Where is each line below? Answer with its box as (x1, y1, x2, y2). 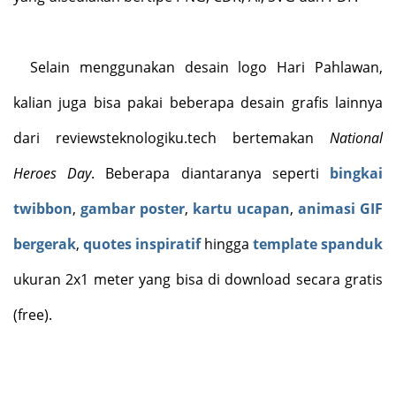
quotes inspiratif (83, 234, 201, 255)
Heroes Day (13, 164, 92, 184)
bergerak (13, 234, 76, 255)
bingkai (330, 164, 384, 184)
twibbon (13, 199, 72, 219)
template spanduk (253, 234, 383, 255)
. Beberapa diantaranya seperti (91, 164, 331, 184)
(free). (13, 305, 52, 325)
